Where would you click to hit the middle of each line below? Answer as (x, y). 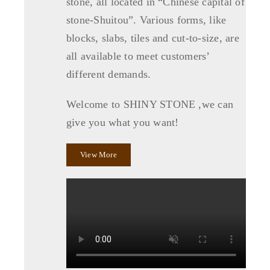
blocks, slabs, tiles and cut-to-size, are (152, 38)
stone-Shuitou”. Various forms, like (146, 20)
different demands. (108, 74)
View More (98, 155)
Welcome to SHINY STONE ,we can (150, 105)
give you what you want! (122, 123)
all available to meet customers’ (138, 56)
